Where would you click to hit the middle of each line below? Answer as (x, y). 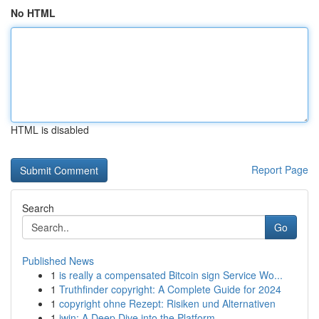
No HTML (33, 13)
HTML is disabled (50, 130)
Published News (58, 261)
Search (38, 208)
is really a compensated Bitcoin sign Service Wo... (171, 275)
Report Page (280, 169)
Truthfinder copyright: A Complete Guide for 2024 (170, 289)
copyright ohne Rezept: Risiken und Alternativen (167, 303)
